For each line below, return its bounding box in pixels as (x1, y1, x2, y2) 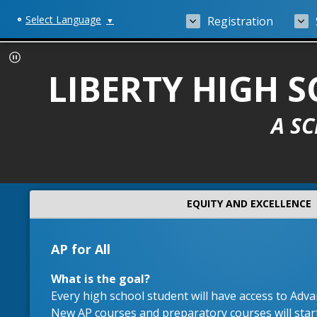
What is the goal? (51, 271, 153, 287)
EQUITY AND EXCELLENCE (187, 197, 311, 210)
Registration (207, 13, 273, 29)
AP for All (51, 241, 114, 258)
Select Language (25, 13, 101, 27)
